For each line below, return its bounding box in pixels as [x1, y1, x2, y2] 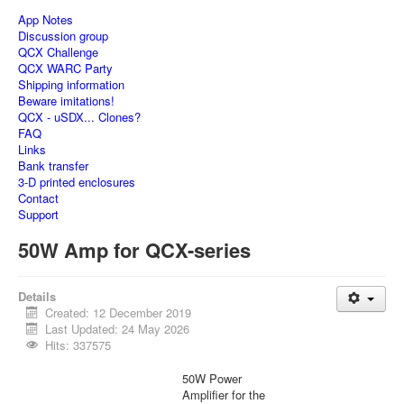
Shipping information [18, 76, 124, 93]
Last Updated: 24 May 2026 [45, 320, 190, 337]
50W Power [182, 370, 242, 387]
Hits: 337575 [45, 336, 112, 353]
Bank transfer [18, 157, 88, 174]
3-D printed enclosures [18, 173, 135, 190]
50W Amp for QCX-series [18, 235, 251, 264]
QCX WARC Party [18, 60, 113, 77]
